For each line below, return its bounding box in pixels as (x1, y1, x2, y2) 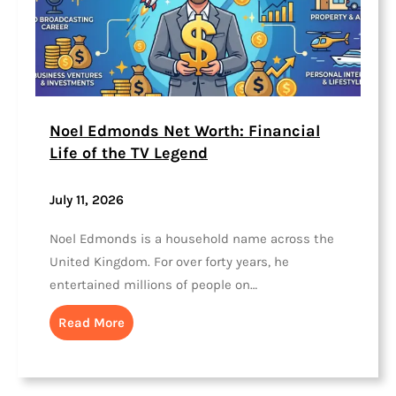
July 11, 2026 (49, 192, 124, 209)
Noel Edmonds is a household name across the (49, 231, 334, 247)
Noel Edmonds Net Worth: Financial (49, 120, 320, 141)
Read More (58, 315, 125, 331)
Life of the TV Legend (49, 142, 208, 163)
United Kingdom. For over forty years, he (49, 254, 289, 270)
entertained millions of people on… (49, 277, 257, 293)
